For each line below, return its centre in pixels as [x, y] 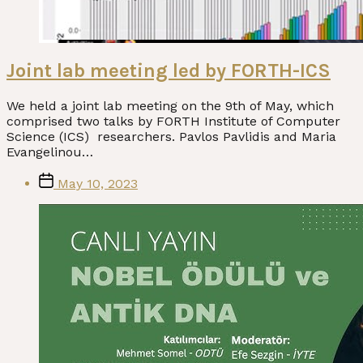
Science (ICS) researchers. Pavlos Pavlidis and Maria [171, 137]
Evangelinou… [50, 152]
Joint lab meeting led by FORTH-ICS [169, 71]
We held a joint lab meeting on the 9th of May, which [170, 106]
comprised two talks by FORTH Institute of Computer [173, 122]
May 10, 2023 [98, 184]
